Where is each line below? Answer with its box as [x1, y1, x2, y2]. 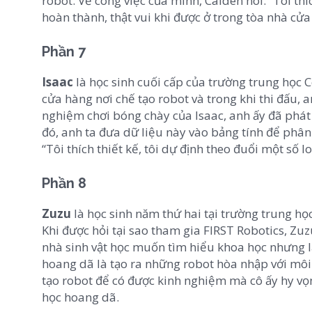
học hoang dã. [42, 289, 119, 306]
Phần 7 [42, 43, 86, 61]
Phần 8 [42, 175, 86, 192]
